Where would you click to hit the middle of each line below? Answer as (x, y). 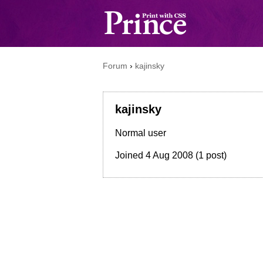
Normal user (141, 133)
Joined (130, 155)
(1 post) (210, 155)
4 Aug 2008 (169, 155)
